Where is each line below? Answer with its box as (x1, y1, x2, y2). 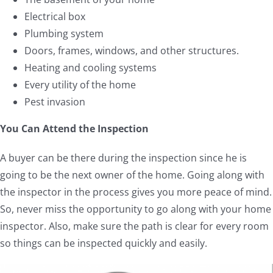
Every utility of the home (24, 78, 136, 92)
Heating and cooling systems (24, 61, 157, 75)
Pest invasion (24, 95, 85, 109)
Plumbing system (24, 27, 104, 41)
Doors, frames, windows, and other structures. (24, 44, 239, 58)
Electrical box (24, 10, 85, 24)
